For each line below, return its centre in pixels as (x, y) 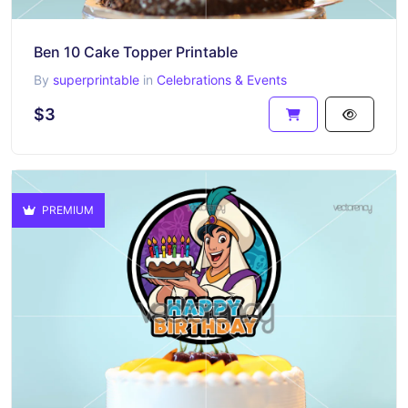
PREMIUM (66, 209)
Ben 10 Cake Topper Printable (136, 51)
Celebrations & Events (222, 79)
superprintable (96, 79)
